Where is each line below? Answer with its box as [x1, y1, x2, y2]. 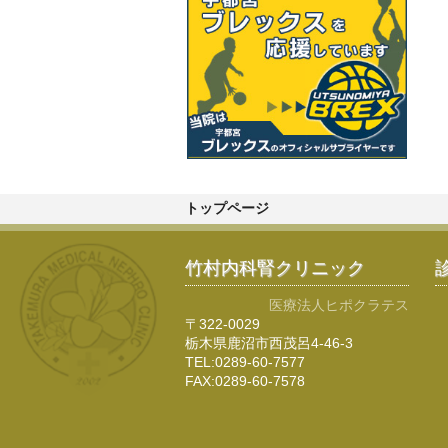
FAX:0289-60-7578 [184, 373, 305, 389]
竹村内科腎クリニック [184, 257, 365, 278]
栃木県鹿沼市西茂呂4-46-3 [184, 335, 353, 351]
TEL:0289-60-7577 [184, 354, 305, 370]
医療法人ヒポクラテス [269, 297, 410, 313]
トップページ [184, 201, 269, 217]
